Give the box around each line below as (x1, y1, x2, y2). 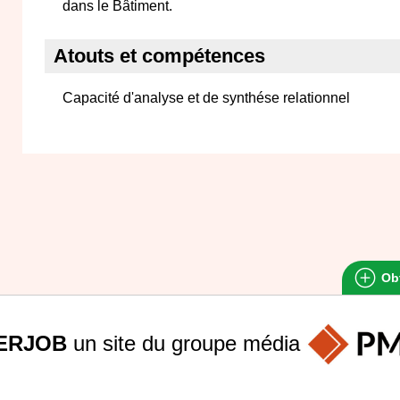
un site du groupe (66, 330, 243, 355)
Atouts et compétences (54, 45, 265, 67)
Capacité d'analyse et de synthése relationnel (62, 90, 350, 105)
